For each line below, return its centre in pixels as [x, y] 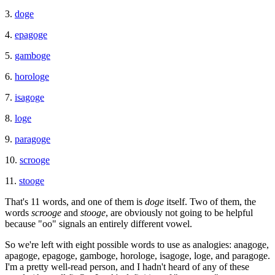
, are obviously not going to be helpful [179, 212]
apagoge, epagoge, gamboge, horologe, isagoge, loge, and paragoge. [137, 255]
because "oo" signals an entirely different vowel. [99, 223]
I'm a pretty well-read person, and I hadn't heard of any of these [127, 266]
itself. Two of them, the [210, 201]
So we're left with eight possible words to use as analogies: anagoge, [137, 244]
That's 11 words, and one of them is [75, 201]
